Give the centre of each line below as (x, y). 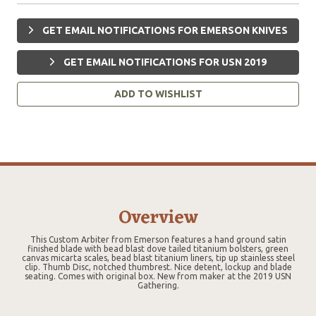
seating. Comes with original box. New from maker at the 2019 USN (158, 276)
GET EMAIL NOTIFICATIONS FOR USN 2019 (164, 62)
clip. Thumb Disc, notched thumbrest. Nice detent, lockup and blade (158, 267)
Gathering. (158, 285)
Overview (158, 218)
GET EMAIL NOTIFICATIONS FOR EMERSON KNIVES (164, 30)
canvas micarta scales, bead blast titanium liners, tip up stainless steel (158, 257)
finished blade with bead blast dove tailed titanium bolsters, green (158, 248)
